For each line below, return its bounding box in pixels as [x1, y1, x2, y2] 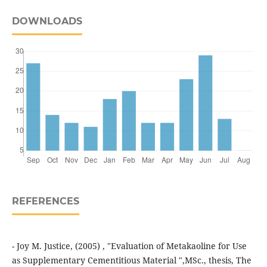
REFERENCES [11, 195, 79, 207]
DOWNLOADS [11, 15, 82, 27]
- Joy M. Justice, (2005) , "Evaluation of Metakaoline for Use [11, 240, 247, 252]
